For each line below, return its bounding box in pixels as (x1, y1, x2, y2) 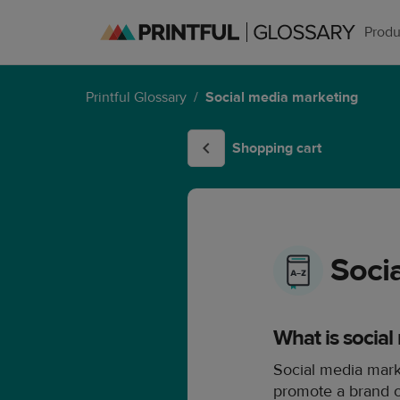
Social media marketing (205, 88, 358, 106)
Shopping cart (232, 139, 321, 158)
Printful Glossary (86, 88, 187, 106)
